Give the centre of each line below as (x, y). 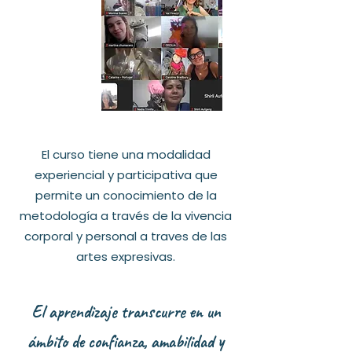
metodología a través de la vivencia (126, 216)
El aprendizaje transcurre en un (126, 312)
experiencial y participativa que (126, 175)
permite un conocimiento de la (126, 195)
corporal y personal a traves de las (126, 236)
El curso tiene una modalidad (126, 154)
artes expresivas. (126, 257)
